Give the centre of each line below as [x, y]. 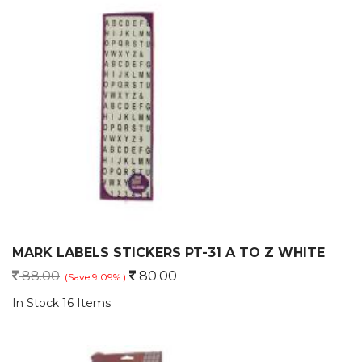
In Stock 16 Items [61, 303]
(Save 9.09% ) [95, 277]
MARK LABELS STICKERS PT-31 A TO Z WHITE [168, 253]
